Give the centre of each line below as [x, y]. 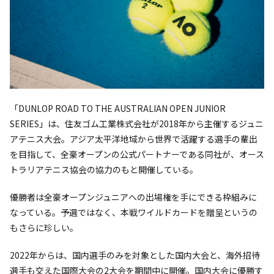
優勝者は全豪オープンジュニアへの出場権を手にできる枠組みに [133, 197]
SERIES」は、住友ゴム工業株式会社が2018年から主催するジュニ [137, 124]
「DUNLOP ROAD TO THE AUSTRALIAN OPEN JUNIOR [118, 109]
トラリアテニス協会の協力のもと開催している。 [104, 170]
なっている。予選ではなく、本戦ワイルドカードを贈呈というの [134, 213]
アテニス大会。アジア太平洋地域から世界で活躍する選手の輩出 [134, 139]
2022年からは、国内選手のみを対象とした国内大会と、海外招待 [135, 255]
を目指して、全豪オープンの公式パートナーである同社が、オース [137, 154]
